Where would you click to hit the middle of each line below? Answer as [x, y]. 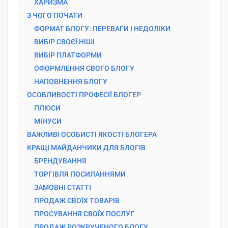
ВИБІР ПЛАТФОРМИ [68, 55]
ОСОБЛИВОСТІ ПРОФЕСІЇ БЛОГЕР [84, 94]
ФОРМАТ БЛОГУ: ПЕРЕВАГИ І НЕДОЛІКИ [102, 28]
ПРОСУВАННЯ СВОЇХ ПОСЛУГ [84, 213]
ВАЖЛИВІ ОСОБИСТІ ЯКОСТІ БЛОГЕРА [92, 134]
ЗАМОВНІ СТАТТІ [63, 187]
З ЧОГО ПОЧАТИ [55, 15]
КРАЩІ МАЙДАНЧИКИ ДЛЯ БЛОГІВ [86, 147]
